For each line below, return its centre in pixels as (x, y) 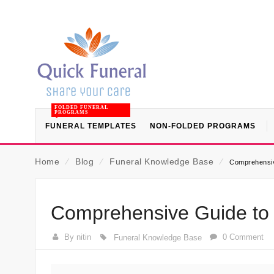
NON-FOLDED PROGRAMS (203, 126)
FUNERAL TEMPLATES (91, 126)
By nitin (78, 237)
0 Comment (243, 237)
